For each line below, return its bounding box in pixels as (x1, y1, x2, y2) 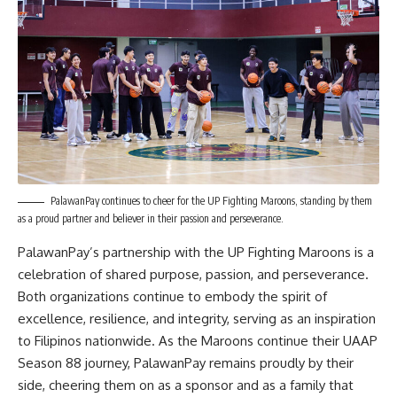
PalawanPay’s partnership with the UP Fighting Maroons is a (18, 244, 374, 261)
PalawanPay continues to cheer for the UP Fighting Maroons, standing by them (51, 194, 372, 208)
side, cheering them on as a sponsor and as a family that (18, 377, 354, 394)
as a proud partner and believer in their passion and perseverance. (18, 212, 284, 226)
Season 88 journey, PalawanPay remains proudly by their (18, 354, 354, 372)
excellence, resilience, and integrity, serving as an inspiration (18, 310, 376, 328)
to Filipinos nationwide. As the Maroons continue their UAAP (18, 332, 378, 350)
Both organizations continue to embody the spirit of (18, 288, 327, 306)
